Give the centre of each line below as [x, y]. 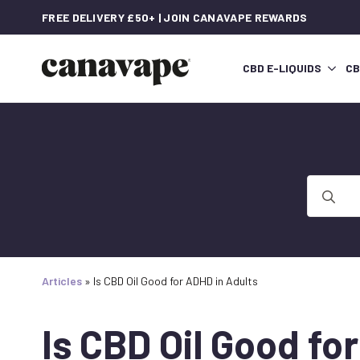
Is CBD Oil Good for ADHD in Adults [176, 281]
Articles [62, 281]
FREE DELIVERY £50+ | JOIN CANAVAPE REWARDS [175, 17]
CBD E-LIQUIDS [282, 68]
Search [325, 184]
